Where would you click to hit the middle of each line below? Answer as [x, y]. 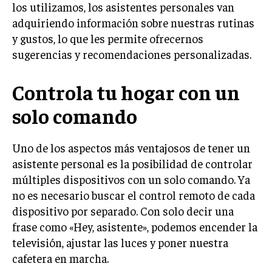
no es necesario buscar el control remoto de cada [134, 195]
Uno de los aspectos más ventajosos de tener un [131, 148]
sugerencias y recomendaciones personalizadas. [132, 54]
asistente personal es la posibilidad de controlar [132, 163]
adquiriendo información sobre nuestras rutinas [133, 22]
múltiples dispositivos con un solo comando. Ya [131, 179]
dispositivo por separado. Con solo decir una [123, 211]
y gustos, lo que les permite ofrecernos [108, 38]
